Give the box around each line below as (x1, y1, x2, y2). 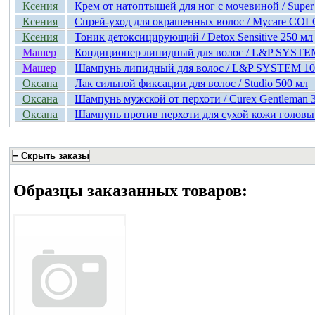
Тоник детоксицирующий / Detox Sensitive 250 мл (75, 30, 313, 43)
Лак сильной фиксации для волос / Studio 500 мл (75, 77, 308, 89)
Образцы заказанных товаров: (13, 181, 247, 200)
